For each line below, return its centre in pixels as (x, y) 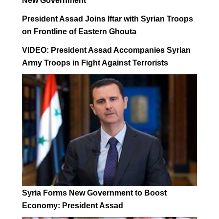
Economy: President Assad (73, 206)
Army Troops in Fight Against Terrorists (95, 63)
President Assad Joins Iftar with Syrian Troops (108, 19)
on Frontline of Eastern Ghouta (79, 32)
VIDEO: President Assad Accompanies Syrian (106, 50)
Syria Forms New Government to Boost (94, 193)
